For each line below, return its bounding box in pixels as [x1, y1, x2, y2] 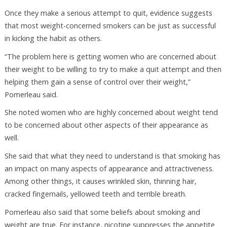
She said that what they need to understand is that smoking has [4, 151, 220, 161]
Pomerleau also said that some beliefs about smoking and [4, 207, 200, 217]
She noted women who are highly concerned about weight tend [4, 107, 218, 118]
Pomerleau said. [4, 89, 58, 99]
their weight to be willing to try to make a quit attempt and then [4, 64, 221, 74]
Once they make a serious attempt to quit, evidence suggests [4, 8, 212, 18]
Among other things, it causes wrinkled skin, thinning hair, [4, 176, 197, 186]
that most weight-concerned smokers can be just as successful [4, 20, 216, 30]
